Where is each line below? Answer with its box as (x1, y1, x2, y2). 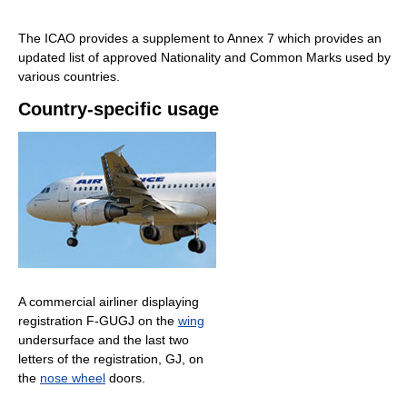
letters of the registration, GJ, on (18, 352, 203, 367)
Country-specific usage (18, 98, 219, 119)
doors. (105, 371, 145, 386)
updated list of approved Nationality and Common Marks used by (18, 49, 391, 65)
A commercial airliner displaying (18, 294, 199, 310)
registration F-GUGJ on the (18, 313, 178, 329)
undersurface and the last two (18, 333, 189, 348)
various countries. (18, 68, 120, 84)
